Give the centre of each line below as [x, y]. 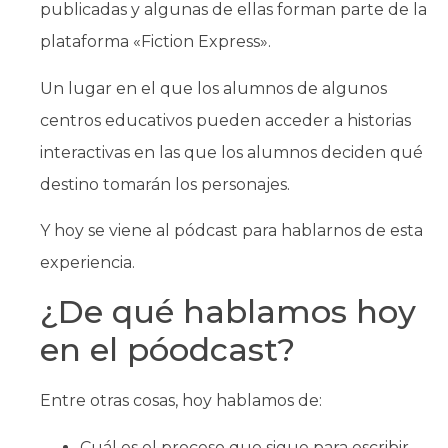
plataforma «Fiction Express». [155, 42]
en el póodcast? [167, 350]
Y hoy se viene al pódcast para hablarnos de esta [231, 231]
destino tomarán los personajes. [165, 184]
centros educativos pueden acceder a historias [225, 120]
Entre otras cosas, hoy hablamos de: [181, 401]
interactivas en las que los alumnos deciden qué [231, 152]
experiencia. [87, 263]
